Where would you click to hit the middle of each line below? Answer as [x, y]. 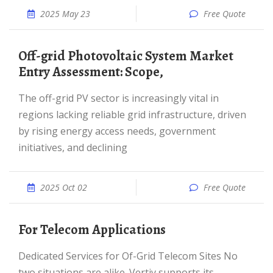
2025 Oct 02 [64, 187]
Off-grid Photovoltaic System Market [23, 56]
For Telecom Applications [95, 230]
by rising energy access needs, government [117, 131]
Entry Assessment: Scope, [91, 72]
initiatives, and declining [73, 147]
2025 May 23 [65, 14]
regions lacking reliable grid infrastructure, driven [132, 115]
